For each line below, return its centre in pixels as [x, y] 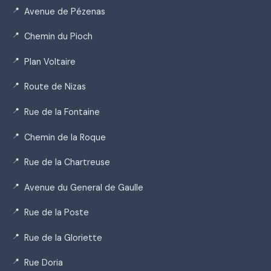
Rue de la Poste [57, 213]
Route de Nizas [55, 87]
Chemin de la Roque [65, 137]
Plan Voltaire [50, 61]
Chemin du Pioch [58, 37]
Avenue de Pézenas [65, 11]
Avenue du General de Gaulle [84, 187]
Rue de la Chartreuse [67, 162]
